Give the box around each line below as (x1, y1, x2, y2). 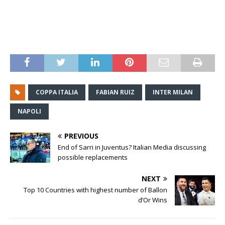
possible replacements (58, 153, 128, 162)
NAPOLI (18, 107, 41, 116)
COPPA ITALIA (36, 88, 78, 97)
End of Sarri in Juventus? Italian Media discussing (58, 143, 206, 152)
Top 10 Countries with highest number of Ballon (24, 185, 167, 195)
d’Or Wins (138, 195, 167, 205)
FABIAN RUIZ (96, 88, 135, 97)
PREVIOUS (64, 131, 98, 141)
